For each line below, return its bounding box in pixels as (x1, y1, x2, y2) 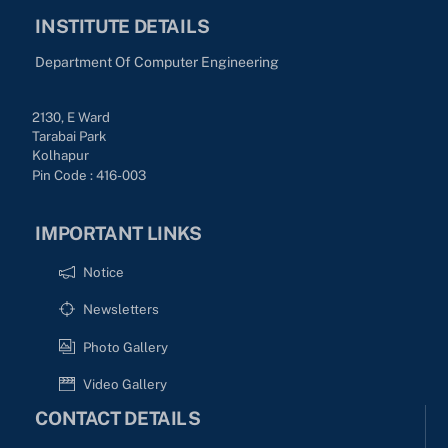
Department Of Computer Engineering (35, 53, 280, 70)
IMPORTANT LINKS (35, 222, 202, 245)
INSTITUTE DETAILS (35, 14, 210, 37)
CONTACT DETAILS (35, 407, 201, 430)
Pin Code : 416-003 (32, 166, 147, 183)
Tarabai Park (32, 127, 107, 144)
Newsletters (82, 301, 159, 318)
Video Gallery (82, 376, 167, 393)
